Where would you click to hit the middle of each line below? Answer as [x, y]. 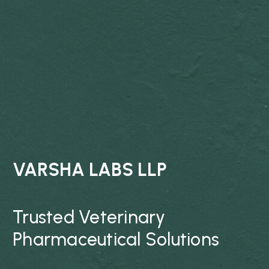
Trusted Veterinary [89, 217]
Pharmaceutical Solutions [116, 239]
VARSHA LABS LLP [90, 169]
